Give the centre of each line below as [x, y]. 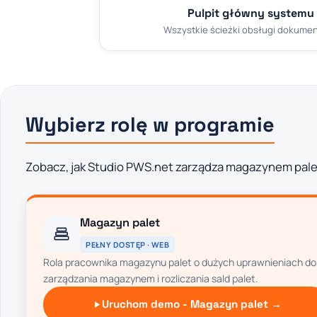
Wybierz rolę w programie [150, 125]
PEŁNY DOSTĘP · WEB [128, 244]
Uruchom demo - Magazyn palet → [191, 304]
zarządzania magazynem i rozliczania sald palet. [151, 278]
